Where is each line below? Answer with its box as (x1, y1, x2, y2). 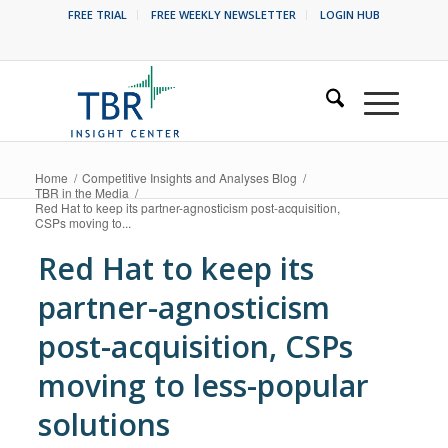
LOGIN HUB (319, 7, 380, 22)
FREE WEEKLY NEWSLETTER (150, 7, 296, 22)
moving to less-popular (38, 365, 370, 406)
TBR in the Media (34, 184, 129, 201)
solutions (38, 404, 171, 445)
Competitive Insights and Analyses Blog (81, 169, 297, 186)
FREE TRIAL (67, 7, 127, 22)
